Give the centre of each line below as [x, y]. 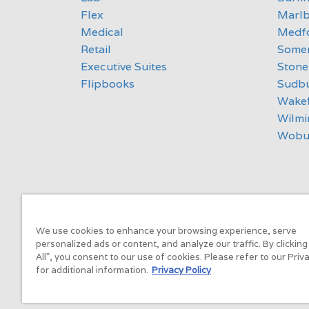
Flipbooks [108, 84]
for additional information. [92, 270]
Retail [96, 49]
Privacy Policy [181, 270]
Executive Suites [124, 67]
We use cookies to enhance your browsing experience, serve [166, 231]
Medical [102, 32]
